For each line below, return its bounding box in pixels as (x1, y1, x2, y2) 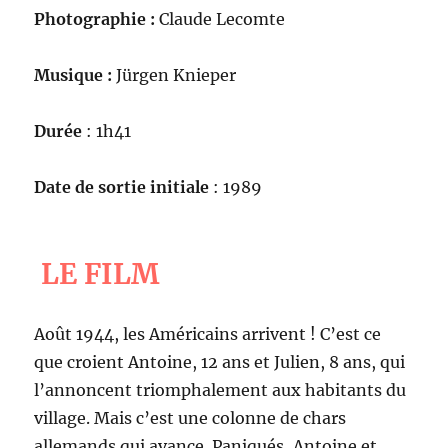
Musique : (34, 64, 117, 85)
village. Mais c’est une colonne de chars (34, 407, 347, 428)
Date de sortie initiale (34, 176, 210, 197)
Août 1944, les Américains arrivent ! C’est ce (34, 323, 382, 344)
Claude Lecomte (155, 8, 286, 29)
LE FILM (41, 255, 160, 292)
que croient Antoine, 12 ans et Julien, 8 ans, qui (34, 351, 406, 372)
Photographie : (34, 8, 156, 29)
